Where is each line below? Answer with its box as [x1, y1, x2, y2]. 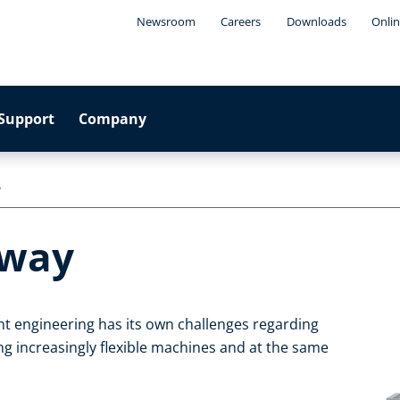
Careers [221, 13, 262, 29]
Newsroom [136, 13, 196, 29]
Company [79, 109, 147, 129]
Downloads [286, 13, 346, 29]
